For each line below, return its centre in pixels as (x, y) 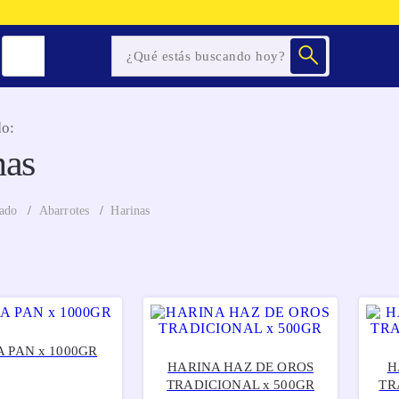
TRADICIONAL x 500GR (241, 384)
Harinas (130, 211)
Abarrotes (64, 211)
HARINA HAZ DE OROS (240, 366)
